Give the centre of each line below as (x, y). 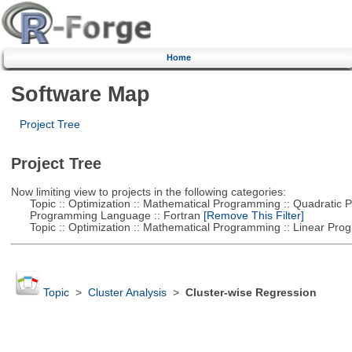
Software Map (80, 93)
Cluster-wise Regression (251, 293)
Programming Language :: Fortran (105, 215)
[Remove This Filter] (252, 215)
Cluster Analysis (127, 293)
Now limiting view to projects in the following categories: (148, 192)
